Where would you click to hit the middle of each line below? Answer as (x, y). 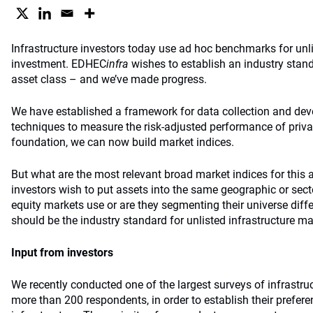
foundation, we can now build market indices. (123, 142)
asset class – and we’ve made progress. (109, 79)
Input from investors (62, 253)
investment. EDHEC (59, 64)
